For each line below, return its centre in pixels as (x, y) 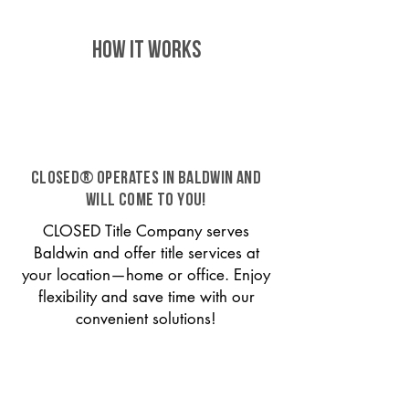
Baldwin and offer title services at (146, 253)
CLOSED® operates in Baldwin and (146, 179)
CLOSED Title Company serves (146, 231)
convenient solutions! (146, 319)
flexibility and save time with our (146, 297)
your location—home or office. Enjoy (146, 275)
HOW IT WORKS (146, 52)
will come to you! (146, 201)
